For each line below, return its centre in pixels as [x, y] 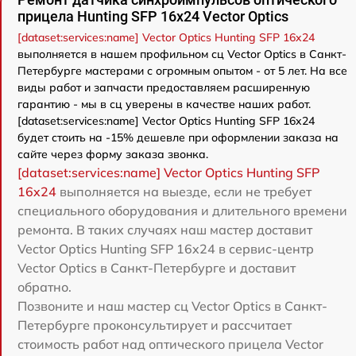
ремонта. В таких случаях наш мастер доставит [165, 230]
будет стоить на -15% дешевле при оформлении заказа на [178, 137]
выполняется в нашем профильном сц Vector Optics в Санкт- [182, 54]
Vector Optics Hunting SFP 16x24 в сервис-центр [166, 249]
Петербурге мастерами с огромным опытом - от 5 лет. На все [182, 71]
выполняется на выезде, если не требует [184, 192]
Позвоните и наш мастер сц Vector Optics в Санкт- [172, 306]
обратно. [44, 287]
